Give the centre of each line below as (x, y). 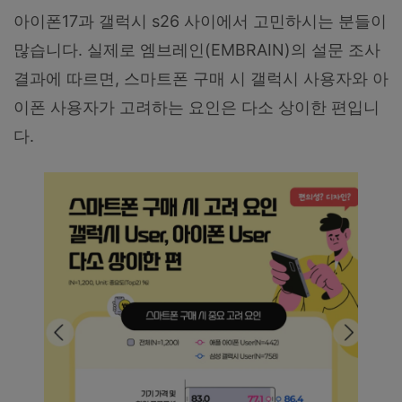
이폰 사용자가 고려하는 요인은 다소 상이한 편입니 (197, 107)
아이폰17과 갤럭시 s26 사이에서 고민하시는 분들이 (200, 21)
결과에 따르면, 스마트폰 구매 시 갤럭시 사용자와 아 (201, 78)
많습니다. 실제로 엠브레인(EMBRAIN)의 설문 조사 (197, 49)
